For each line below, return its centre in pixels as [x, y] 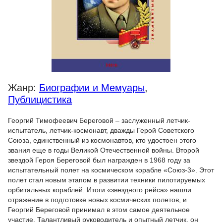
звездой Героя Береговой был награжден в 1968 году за [99, 160]
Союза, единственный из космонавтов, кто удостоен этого [102, 140]
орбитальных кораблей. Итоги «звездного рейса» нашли [100, 190]
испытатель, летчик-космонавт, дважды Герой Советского [101, 130]
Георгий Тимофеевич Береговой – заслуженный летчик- [99, 120]
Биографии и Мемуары [92, 88]
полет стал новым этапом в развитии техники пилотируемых [107, 180]
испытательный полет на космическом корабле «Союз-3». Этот [111, 170]
